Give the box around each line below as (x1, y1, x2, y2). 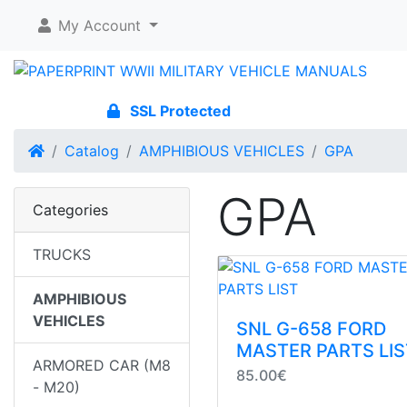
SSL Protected (125, 102, 231, 120)
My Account (54, 16, 141, 35)
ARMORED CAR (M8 (33, 356, 171, 374)
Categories (33, 201, 108, 219)
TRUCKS (33, 245, 91, 263)
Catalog (65, 142, 119, 160)
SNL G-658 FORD (236, 318, 386, 340)
